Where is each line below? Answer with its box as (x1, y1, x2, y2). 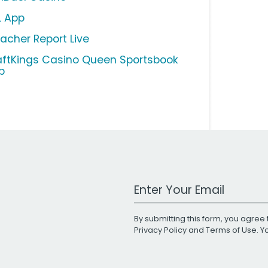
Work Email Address (133, 177, 227, 191)
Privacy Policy (134, 225, 187, 236)
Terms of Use (206, 225, 257, 236)
